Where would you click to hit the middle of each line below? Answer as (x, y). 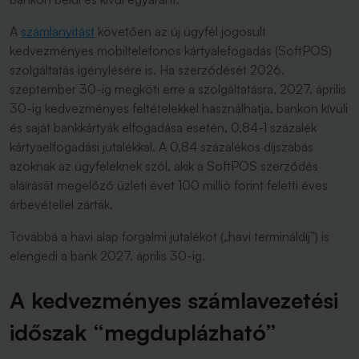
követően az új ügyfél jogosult (180, 31)
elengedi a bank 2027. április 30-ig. (107, 256)
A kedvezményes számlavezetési (174, 300)
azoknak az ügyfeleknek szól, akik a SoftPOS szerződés (164, 166)
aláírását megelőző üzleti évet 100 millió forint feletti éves (169, 185)
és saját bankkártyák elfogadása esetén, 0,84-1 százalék (163, 127)
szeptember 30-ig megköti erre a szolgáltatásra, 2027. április (178, 89)
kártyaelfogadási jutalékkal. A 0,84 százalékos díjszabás (161, 147)
